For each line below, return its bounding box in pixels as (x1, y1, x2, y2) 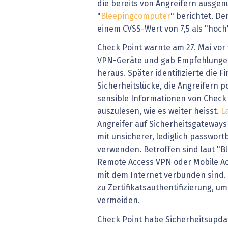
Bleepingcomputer (101, 12, 170, 20)
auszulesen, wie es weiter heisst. (97, 107, 221, 116)
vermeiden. (97, 196, 140, 205)
